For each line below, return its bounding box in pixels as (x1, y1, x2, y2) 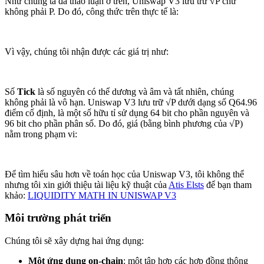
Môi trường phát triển (5, 212, 111, 225)
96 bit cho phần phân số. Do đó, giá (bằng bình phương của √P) (5, 118, 243, 128)
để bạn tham (204, 179, 252, 190)
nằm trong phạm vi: (5, 128, 77, 139)
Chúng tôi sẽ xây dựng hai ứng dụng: (5, 235, 144, 246)
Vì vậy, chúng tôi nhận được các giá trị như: (5, 46, 169, 57)
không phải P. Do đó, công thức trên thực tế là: (5, 6, 179, 16)
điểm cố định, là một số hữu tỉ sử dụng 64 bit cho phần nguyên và (5, 107, 249, 118)
